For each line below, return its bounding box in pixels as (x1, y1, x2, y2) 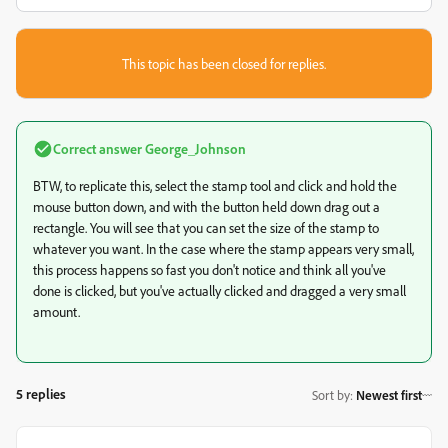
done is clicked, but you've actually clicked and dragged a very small (33, 282, 406, 299)
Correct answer (53, 140, 142, 157)
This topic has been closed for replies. (122, 55, 326, 72)
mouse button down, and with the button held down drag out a (33, 198, 380, 215)
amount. (33, 303, 80, 320)
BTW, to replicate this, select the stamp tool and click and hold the (33, 177, 397, 194)
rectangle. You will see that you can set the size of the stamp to (33, 219, 379, 236)
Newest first (356, 386, 422, 403)
